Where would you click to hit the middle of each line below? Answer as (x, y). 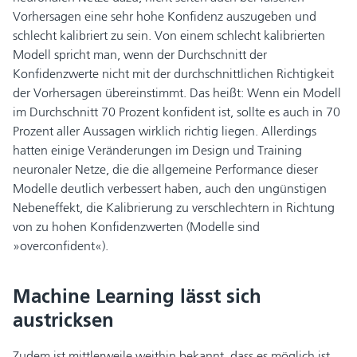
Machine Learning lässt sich (137, 296)
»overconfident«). (61, 245)
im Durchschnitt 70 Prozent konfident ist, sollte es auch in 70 (177, 112)
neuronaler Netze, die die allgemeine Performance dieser (165, 169)
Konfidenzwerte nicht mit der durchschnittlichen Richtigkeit (173, 73)
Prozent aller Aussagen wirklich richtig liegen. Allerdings (165, 131)
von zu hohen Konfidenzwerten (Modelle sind (136, 226)
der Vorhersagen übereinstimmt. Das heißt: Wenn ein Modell (177, 92)
